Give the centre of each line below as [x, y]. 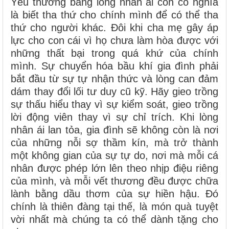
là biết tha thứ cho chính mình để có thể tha [114, 15]
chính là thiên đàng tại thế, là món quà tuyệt [114, 207]
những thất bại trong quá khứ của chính [114, 53]
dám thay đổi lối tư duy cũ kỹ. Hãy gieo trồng [114, 92]
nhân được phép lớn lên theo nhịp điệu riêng [114, 168]
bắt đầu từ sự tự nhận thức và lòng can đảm [114, 79]
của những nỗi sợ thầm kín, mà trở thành [114, 143]
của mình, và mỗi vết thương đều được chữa [114, 181]
